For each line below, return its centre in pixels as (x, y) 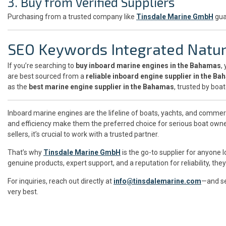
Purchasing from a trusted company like (72, 16)
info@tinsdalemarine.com (157, 181)
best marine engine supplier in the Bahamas (101, 87)
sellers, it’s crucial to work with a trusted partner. (83, 134)
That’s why (25, 152)
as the (18, 87)
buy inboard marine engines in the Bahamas (148, 65)
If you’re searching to (42, 65)
